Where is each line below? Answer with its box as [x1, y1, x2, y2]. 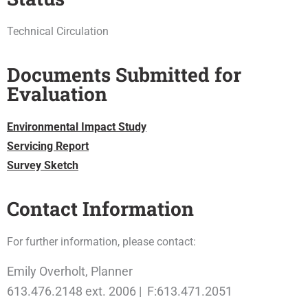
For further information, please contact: [7, 235, 199, 248]
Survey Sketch [7, 159, 78, 172]
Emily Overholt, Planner [7, 264, 133, 278]
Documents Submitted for [7, 62, 241, 87]
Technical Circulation [7, 25, 109, 38]
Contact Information [7, 196, 194, 221]
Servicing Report [7, 140, 89, 153]
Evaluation [7, 81, 107, 107]
